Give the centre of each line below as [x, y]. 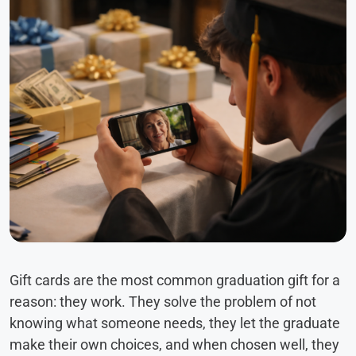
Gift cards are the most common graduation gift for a [175, 281]
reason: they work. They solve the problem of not [163, 302]
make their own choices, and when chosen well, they [174, 345]
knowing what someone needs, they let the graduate [175, 323]
